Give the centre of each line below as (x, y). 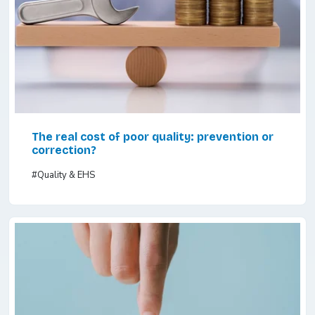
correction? (64, 150)
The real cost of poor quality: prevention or (153, 137)
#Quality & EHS (63, 175)
